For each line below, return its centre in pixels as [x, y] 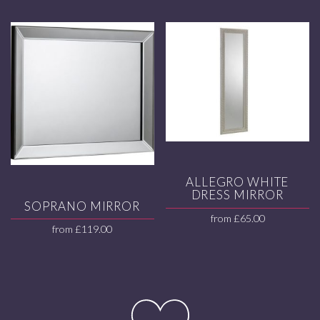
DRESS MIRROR [237, 195]
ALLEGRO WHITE [237, 182]
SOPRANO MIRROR [82, 206]
